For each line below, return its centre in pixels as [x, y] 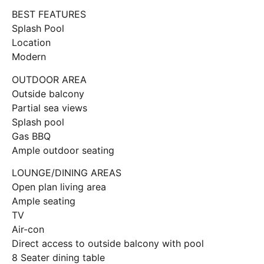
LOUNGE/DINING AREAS [67, 173]
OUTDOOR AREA [49, 79]
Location [31, 43]
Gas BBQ [31, 136]
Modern [29, 57]
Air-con [28, 230]
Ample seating [44, 201]
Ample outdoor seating [63, 150]
